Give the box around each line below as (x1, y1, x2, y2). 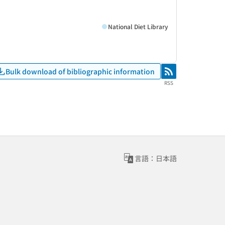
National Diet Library (108, 22, 168, 31)
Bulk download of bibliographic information (6, 66, 155, 76)
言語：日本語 (135, 153, 177, 163)
